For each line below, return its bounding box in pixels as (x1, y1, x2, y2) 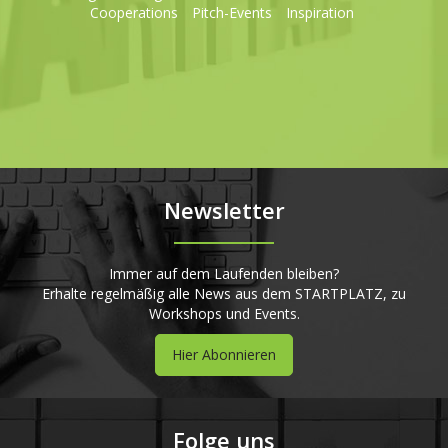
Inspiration (285, 3, 354, 23)
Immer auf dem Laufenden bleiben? (109, 264, 339, 284)
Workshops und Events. (148, 304, 300, 324)
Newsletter (163, 195, 285, 226)
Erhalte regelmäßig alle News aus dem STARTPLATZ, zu (42, 284, 406, 304)
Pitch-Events (191, 3, 272, 23)
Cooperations (89, 3, 178, 23)
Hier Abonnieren (172, 345, 276, 365)
